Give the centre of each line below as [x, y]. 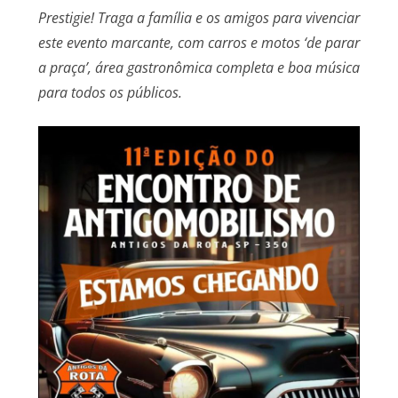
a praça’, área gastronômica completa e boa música [199, 68]
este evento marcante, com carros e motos [171, 43]
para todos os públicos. [110, 93]
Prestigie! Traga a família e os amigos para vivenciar [199, 18]
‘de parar [331, 43]
